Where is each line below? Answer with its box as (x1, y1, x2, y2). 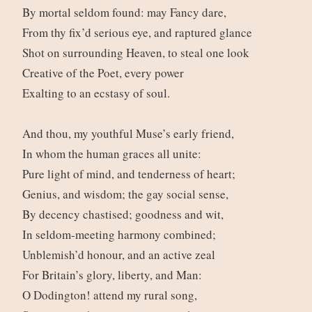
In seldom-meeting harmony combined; (22, 226, 220, 243)
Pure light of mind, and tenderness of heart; (22, 166, 240, 182)
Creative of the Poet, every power (22, 65, 188, 81)
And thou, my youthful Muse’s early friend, (22, 125, 238, 142)
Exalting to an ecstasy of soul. (22, 85, 174, 102)
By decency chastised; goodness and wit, (22, 206, 228, 223)
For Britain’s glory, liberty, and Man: (22, 267, 206, 283)
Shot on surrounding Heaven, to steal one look (22, 45, 253, 61)
